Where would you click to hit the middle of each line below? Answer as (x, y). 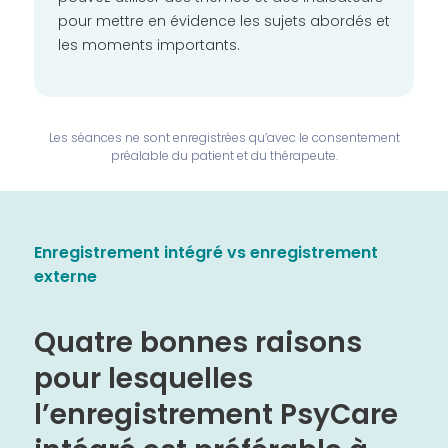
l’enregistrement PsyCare (216, 415)
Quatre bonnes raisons (198, 343)
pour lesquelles (143, 379)
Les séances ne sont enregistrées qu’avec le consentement (224, 138)
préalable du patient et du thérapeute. (224, 156)
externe (65, 277)
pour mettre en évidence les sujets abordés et (224, 21)
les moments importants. (149, 45)
